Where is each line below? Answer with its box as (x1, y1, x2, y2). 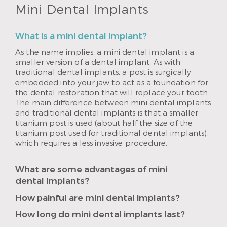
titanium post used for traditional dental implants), (15, 128, 209, 138)
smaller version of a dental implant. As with (15, 57, 181, 67)
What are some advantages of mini (15, 164, 167, 175)
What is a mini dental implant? (15, 30, 147, 42)
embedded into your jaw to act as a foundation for (15, 78, 209, 88)
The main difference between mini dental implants (15, 98, 211, 108)
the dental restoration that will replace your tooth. (15, 88, 210, 98)
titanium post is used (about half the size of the (15, 118, 193, 128)
